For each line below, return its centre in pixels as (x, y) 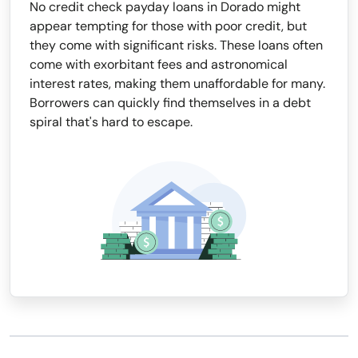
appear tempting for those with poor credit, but (168, 26)
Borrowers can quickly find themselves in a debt (170, 103)
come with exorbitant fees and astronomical (159, 64)
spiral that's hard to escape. (111, 122)
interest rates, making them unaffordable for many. (177, 84)
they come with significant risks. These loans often (176, 45)
